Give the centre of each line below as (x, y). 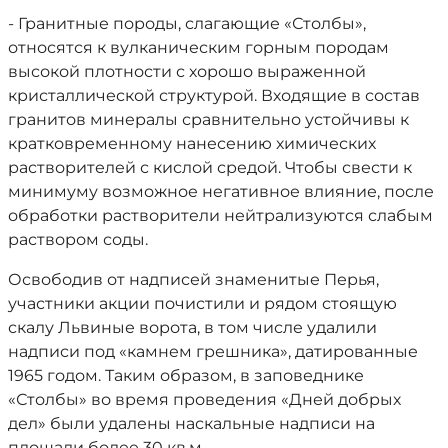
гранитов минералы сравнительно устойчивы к (208, 119)
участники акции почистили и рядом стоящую (202, 303)
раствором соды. (78, 239)
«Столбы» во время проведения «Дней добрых (204, 399)
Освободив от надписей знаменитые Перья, (193, 279)
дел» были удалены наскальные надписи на (191, 423)
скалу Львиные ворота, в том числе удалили (192, 327)
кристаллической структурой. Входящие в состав (214, 95)
